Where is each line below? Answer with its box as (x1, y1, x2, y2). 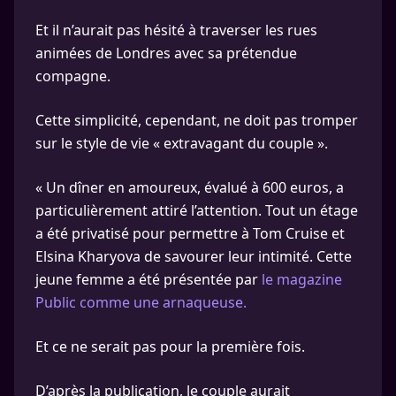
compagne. (35, 66, 110, 86)
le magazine (262, 270, 342, 289)
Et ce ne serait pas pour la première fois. (35, 337, 305, 356)
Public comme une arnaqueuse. (35, 293, 247, 312)
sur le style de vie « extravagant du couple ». (35, 133, 328, 153)
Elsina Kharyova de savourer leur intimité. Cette (35, 247, 352, 266)
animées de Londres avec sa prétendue (35, 43, 297, 63)
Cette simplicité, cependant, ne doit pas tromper (35, 110, 358, 130)
